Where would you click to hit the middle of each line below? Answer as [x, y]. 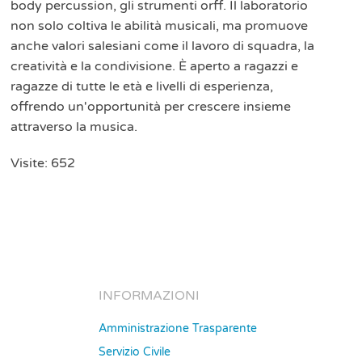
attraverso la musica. [74, 126]
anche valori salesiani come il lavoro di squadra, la [163, 46]
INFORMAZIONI [149, 296]
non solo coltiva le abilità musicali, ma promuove [160, 25]
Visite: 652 [43, 163]
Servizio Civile [135, 352]
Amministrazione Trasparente [178, 328]
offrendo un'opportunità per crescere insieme [151, 106]
